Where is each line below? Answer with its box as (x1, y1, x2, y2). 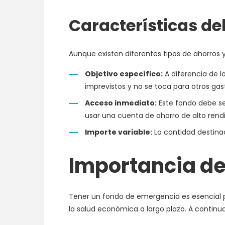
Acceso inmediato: (85, 98, 157, 108)
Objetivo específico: (85, 69, 163, 79)
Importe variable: (85, 127, 152, 137)
